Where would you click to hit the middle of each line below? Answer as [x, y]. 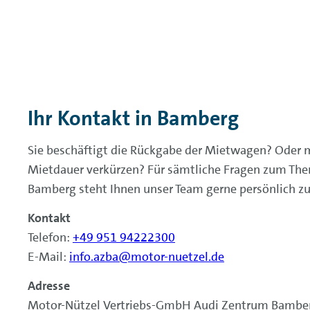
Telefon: [50, 237]
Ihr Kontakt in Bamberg [133, 118]
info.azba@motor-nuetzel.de [147, 256]
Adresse [49, 285]
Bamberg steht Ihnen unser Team [116, 189]
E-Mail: [48, 256]
